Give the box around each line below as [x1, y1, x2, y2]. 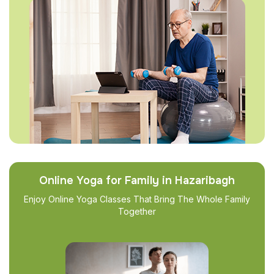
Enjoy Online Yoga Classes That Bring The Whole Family [24, 193, 250, 204]
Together [118, 206, 156, 217]
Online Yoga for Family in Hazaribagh [39, 173, 235, 187]
